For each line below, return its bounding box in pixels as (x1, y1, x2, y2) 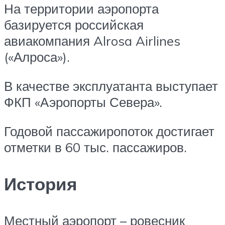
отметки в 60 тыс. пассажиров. (4, 139, 187, 155)
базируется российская (4, 17, 144, 33)
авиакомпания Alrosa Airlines (4, 33, 180, 49)
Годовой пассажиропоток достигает (4, 123, 214, 139)
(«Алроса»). (4, 49, 70, 65)
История (4, 172, 77, 195)
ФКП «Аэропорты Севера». (4, 94, 162, 110)
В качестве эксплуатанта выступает (4, 78, 218, 94)
